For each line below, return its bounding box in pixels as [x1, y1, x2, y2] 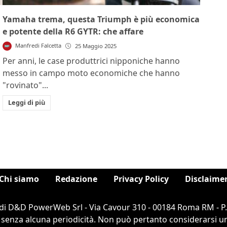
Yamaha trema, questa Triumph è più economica [3, 13, 200, 25]
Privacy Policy [113, 173, 169, 185]
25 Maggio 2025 [74, 42, 117, 50]
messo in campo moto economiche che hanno [3, 67, 180, 79]
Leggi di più [8, 98, 45, 107]
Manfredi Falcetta [15, 41, 61, 49]
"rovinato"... [3, 79, 49, 91]
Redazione [55, 173, 97, 185]
